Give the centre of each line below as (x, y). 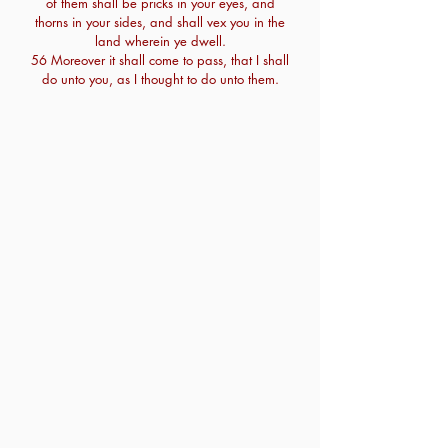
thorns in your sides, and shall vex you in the (160, 22)
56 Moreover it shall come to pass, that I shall (160, 60)
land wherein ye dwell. (160, 41)
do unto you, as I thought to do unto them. (160, 79)
